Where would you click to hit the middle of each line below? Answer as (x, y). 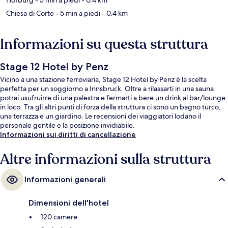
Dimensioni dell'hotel (69, 203)
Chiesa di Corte (30, 13)
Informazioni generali (65, 179)
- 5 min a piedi (77, 13)
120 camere (59, 217)
